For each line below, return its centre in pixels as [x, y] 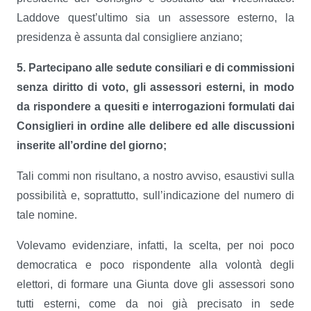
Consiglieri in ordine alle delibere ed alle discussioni [155, 126]
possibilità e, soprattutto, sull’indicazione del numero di [155, 195]
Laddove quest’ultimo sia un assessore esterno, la [155, 18]
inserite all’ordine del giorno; [92, 145]
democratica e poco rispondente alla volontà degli [155, 265]
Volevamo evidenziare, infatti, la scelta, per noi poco [155, 245]
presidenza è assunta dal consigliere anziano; [129, 37]
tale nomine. [47, 215]
